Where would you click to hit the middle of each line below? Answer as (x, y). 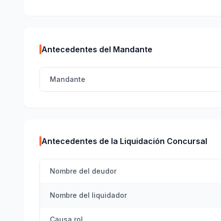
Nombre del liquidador (88, 195)
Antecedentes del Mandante (97, 49)
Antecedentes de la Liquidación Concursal (124, 141)
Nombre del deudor (83, 171)
